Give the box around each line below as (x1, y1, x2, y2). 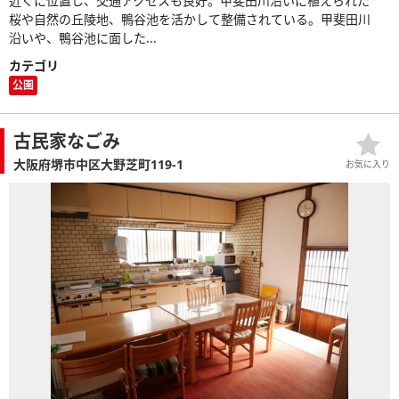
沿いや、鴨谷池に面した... (9, 28, 157, 46)
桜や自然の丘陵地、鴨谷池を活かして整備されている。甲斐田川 (9, 10, 370, 28)
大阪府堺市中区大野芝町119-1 (13, 155, 183, 173)
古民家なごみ (13, 128, 120, 153)
